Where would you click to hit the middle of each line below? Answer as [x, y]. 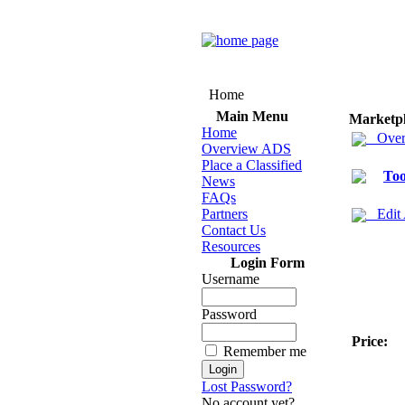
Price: [370, 341]
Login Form [268, 263]
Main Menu [252, 116]
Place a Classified [252, 165]
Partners [225, 214]
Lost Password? [247, 386]
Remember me [265, 351]
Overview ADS [246, 149]
